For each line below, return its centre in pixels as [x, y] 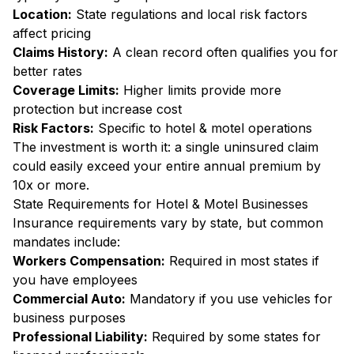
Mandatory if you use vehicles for [229, 299]
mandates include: [66, 242]
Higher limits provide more [200, 90]
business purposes [69, 318]
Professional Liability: [80, 337]
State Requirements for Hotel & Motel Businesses [160, 204]
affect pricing [52, 33]
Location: [42, 14]
